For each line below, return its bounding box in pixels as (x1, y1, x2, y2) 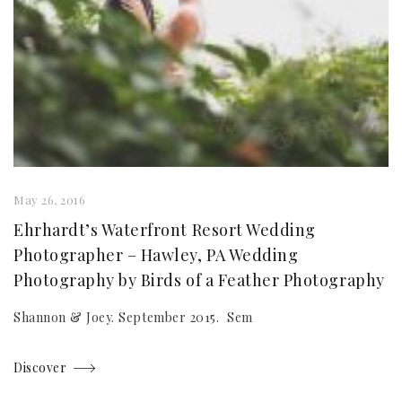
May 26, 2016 (13, 192, 86, 208)
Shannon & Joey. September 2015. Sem (13, 308, 253, 326)
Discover (13, 358, 67, 376)
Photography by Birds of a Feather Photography (13, 269, 385, 292)
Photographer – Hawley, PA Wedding (13, 244, 299, 267)
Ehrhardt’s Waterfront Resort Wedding (13, 219, 316, 241)
